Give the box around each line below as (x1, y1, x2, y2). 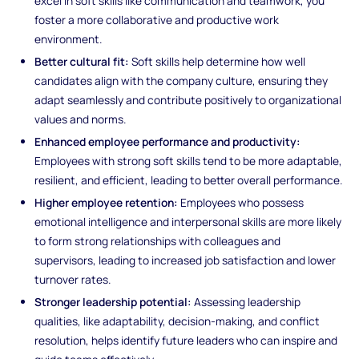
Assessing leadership (192, 293, 301, 309)
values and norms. (34, 111, 127, 127)
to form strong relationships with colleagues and (34, 232, 281, 248)
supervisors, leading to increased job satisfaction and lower (34, 252, 337, 268)
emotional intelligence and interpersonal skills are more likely (34, 213, 342, 229)
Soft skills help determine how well (129, 54, 306, 69)
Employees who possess (178, 194, 305, 210)
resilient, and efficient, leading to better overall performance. (34, 171, 343, 188)
